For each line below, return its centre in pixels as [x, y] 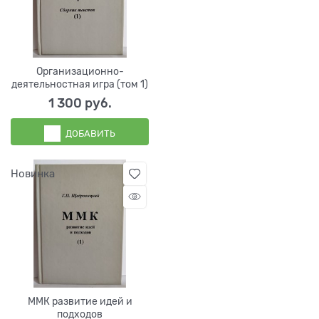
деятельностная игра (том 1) [80, 84]
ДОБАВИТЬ [90, 133]
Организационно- [80, 72]
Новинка [33, 174]
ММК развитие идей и [80, 302]
